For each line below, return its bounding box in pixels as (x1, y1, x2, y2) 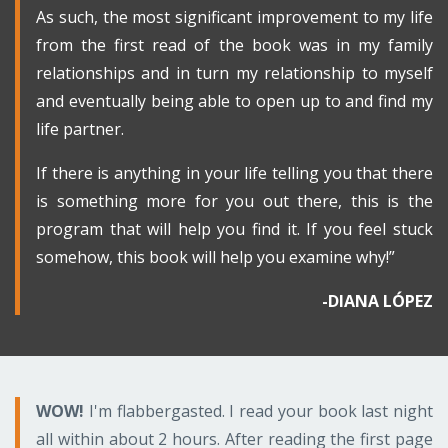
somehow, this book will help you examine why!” (36, 246, 395, 269)
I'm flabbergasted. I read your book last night (84, 400, 433, 423)
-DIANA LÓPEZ (322, 290, 433, 313)
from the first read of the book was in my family (36, 34, 433, 57)
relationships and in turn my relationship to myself (36, 62, 433, 85)
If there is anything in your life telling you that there (36, 162, 433, 185)
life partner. (36, 118, 124, 141)
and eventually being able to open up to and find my (36, 90, 433, 113)
